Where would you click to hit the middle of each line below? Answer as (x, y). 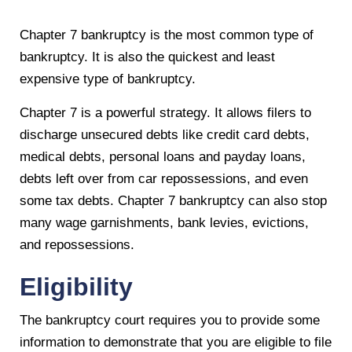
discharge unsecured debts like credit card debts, (165, 134)
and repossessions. (77, 244)
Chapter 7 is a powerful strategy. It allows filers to (165, 112)
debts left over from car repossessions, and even (164, 178)
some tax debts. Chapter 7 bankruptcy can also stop (173, 200)
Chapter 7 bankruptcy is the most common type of (167, 35)
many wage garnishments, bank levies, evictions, (164, 222)
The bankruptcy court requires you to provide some (170, 320)
